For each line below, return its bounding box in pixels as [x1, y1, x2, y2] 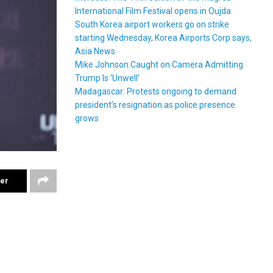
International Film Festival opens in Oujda [75, 6, 232, 16]
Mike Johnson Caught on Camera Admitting [75, 60, 244, 70]
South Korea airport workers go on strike [75, 19, 230, 30]
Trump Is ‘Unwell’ [75, 73, 140, 83]
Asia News [75, 46, 116, 57]
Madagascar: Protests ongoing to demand [75, 87, 237, 97]
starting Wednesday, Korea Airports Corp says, [75, 33, 252, 43]
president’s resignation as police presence [75, 100, 236, 110]
